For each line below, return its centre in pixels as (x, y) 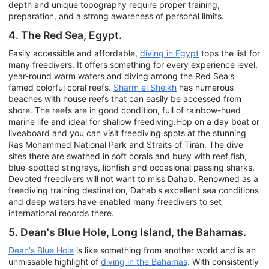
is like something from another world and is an (165, 250)
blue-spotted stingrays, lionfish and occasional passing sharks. (131, 167)
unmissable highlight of (55, 261)
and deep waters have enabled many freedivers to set (115, 201)
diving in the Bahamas (144, 261)
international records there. (61, 213)
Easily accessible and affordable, (74, 53)
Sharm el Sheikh (145, 87)
